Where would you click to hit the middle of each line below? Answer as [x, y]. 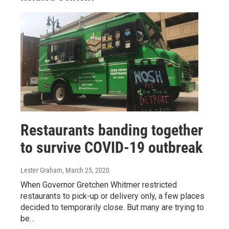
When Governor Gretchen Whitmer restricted [99, 185]
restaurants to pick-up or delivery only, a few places [112, 196]
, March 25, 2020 [86, 170]
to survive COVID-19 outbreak [111, 148]
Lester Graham [41, 170]
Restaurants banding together [112, 130]
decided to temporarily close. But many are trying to [112, 208]
